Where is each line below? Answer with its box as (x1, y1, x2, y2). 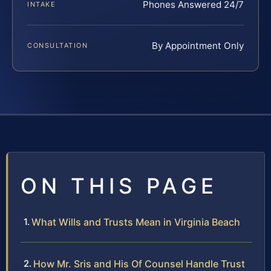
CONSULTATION (27, 41, 88, 50)
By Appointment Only (152, 40, 244, 52)
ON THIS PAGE (21, 173, 218, 199)
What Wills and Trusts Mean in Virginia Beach (31, 216, 240, 229)
